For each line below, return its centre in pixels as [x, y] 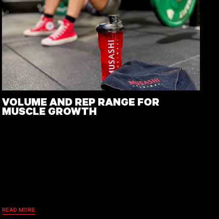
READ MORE [19, 210]
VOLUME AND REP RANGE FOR [81, 101]
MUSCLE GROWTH [50, 110]
